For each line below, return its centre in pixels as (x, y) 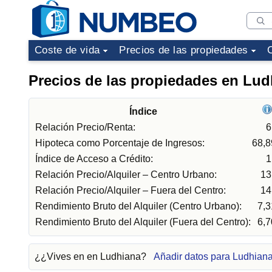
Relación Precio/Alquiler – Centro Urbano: (126, 175)
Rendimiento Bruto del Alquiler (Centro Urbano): (138, 206)
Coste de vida (67, 50)
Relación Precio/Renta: (85, 127)
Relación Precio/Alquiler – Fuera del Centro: (131, 190)
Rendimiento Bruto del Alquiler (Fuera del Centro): (143, 222)
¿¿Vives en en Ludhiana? (92, 257)
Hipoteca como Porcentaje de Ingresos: (120, 143)
